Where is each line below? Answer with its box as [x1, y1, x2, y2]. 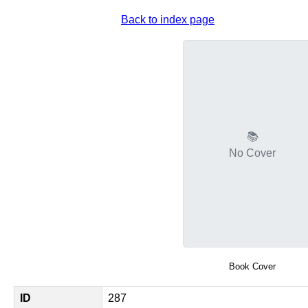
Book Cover [229, 261, 276, 272]
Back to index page [121, 14, 214, 25]
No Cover [229, 146, 276, 159]
